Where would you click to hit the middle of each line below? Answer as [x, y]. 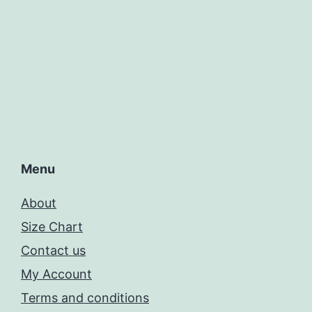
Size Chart [52, 227]
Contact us [53, 251]
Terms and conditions [85, 298]
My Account [56, 274]
